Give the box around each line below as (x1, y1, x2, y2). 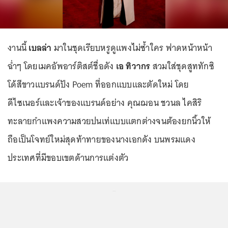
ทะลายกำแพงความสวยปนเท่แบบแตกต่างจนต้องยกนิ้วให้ (8, 113, 211, 129)
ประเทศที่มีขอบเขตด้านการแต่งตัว (8, 150, 129, 165)
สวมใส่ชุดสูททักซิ (150, 59, 214, 74)
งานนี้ (8, 40, 29, 55)
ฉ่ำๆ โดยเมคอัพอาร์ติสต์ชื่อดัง (8, 59, 114, 74)
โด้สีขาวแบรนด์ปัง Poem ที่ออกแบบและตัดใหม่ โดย (8, 77, 189, 92)
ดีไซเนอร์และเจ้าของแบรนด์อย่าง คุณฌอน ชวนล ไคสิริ (8, 95, 202, 110)
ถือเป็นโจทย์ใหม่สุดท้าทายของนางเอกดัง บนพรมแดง (8, 132, 195, 147)
